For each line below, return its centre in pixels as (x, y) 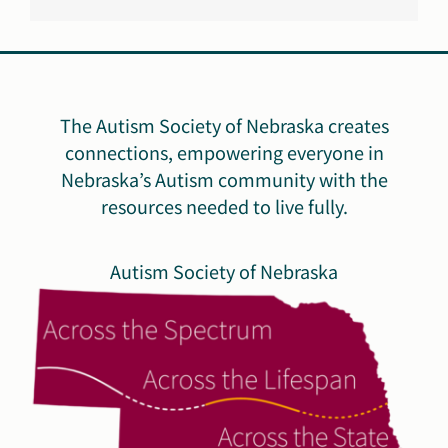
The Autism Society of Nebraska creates (224, 125)
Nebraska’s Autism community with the (224, 179)
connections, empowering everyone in (224, 152)
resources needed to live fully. (224, 206)
